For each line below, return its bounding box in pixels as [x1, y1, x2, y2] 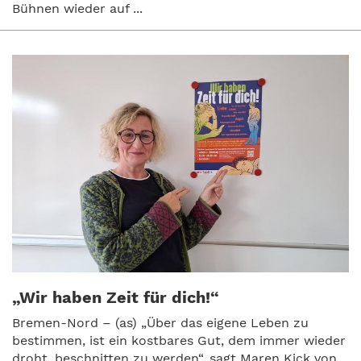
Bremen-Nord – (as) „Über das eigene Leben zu [12, 314, 309, 330]
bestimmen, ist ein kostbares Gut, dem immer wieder [12, 332, 346, 348]
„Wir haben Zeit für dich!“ [12, 287, 219, 307]
